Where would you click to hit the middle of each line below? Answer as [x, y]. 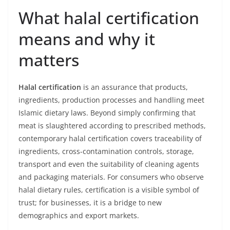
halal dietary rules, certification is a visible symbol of [109, 190]
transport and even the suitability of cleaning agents [109, 164]
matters [49, 60]
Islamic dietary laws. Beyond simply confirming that [107, 113]
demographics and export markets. [79, 215]
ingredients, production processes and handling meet [111, 100]
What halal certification [109, 18]
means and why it [87, 39]
